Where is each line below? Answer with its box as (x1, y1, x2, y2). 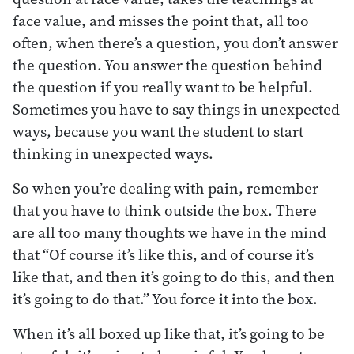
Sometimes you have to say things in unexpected (13, 98, 340, 119)
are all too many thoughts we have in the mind (13, 221, 326, 243)
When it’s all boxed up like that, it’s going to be (13, 322, 325, 344)
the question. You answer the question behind (13, 54, 322, 75)
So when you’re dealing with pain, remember (13, 177, 318, 198)
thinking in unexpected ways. (13, 142, 213, 164)
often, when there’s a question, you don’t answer (13, 32, 338, 53)
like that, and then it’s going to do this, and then (13, 265, 335, 287)
